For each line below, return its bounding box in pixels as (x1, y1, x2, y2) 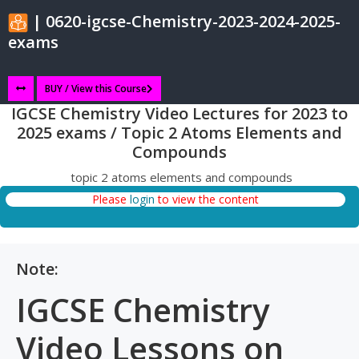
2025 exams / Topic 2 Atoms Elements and (17, 122, 342, 144)
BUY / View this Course (45, 82, 147, 96)
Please (92, 192, 130, 208)
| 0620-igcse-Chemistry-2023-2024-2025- (28, 10, 341, 32)
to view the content (155, 192, 259, 208)
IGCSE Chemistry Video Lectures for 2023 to (11, 103, 348, 125)
